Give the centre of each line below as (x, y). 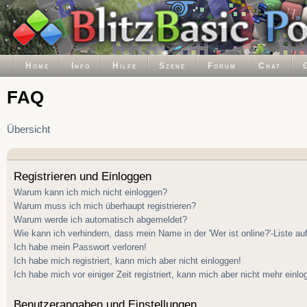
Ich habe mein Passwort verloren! (80, 247)
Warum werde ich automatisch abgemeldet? (100, 219)
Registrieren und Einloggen (83, 176)
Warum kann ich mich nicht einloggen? (90, 192)
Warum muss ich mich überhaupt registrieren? (105, 206)
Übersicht (28, 130)
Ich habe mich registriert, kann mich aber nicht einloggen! (127, 260)
